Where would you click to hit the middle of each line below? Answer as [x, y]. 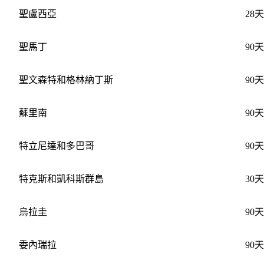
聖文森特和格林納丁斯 [66, 80]
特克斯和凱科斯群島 [61, 179]
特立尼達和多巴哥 [56, 146]
